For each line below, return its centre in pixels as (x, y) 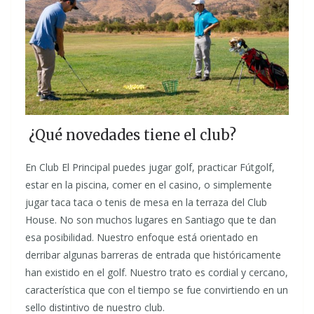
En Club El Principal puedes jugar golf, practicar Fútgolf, (150, 167)
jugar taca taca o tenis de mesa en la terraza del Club (146, 202)
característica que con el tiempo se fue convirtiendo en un (157, 290)
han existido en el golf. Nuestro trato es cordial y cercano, (157, 272)
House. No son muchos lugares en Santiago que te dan (151, 220)
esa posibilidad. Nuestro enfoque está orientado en (142, 237)
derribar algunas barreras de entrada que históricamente (153, 255)
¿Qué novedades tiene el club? (131, 135)
